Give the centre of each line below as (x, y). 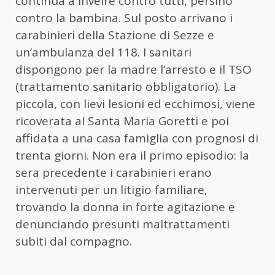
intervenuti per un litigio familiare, (111, 190)
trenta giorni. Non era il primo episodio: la (132, 156)
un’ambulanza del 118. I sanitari (103, 52)
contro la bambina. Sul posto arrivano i (124, 18)
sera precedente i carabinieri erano (114, 173)
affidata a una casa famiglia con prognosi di (137, 138)
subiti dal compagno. (74, 242)
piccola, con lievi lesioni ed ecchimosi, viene (135, 104)
